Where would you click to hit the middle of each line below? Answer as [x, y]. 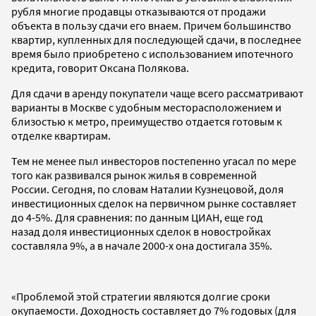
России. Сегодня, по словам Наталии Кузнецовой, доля [147, 189]
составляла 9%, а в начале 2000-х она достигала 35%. [142, 245]
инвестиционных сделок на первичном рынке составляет [154, 203]
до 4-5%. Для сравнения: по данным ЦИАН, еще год [137, 217]
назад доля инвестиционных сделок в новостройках [141, 231]
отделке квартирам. [61, 135]
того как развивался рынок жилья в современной [134, 175]
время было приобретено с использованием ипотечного [152, 53]
